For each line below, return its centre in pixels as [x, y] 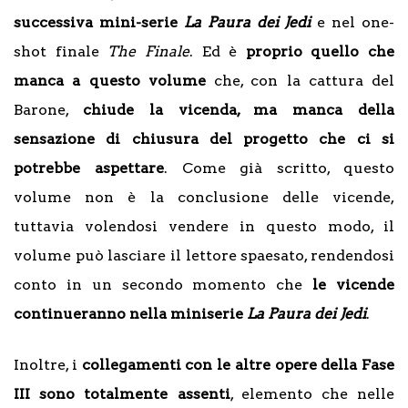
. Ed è [217, 51]
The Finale [148, 51]
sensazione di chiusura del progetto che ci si [204, 138]
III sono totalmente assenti [122, 393]
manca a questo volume [110, 80]
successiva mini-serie [99, 22]
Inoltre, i [48, 364]
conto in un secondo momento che [163, 284]
